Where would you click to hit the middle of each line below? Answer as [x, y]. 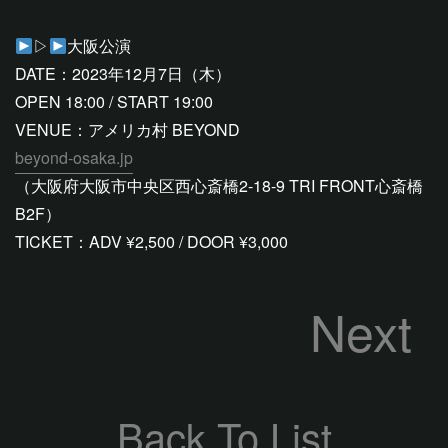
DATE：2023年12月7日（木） [123, 73]
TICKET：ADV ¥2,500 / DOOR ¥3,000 [151, 241]
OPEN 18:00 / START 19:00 [122, 101]
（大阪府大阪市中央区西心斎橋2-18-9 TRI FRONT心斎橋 [219, 185]
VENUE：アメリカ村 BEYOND [127, 129]
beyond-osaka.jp [74, 157]
